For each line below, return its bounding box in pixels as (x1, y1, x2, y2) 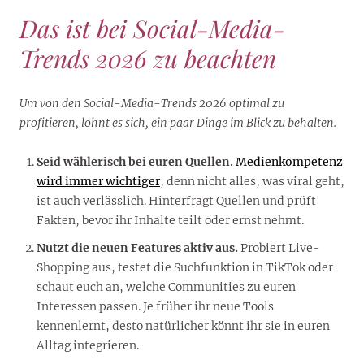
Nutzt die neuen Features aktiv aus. (37, 240, 238, 256)
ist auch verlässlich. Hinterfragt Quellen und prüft (37, 193, 316, 208)
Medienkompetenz (236, 154, 343, 169)
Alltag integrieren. (37, 338, 139, 353)
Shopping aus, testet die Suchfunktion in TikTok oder (37, 260, 333, 275)
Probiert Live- (238, 240, 320, 256)
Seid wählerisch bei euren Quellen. (37, 154, 233, 169)
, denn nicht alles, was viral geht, (160, 173, 344, 188)
